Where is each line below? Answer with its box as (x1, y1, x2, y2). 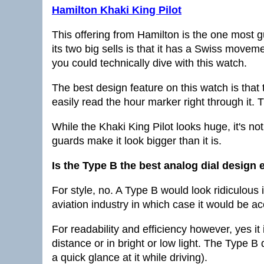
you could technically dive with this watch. (52, 57, 247, 69)
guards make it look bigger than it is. (52, 135, 222, 147)
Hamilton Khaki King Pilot (52, 4, 181, 16)
